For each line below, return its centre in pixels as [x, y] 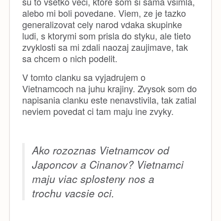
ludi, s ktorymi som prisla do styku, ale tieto [107, 36]
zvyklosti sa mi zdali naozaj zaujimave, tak [105, 47]
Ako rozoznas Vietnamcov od [101, 150]
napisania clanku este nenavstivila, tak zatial [109, 100]
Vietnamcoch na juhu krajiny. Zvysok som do [110, 88]
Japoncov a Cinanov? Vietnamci [108, 164]
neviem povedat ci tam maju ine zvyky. [98, 111]
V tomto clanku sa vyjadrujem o [84, 77]
